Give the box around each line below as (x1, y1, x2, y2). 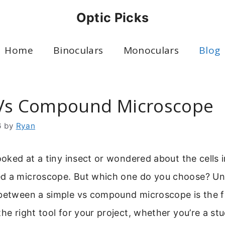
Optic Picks (76, 10, 149, 25)
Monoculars (123, 44, 179, 57)
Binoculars (53, 44, 103, 57)
